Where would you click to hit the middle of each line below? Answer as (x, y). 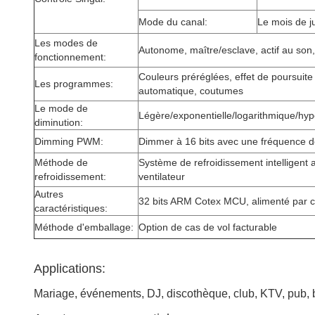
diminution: (59, 122)
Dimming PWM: (69, 141)
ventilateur (162, 176)
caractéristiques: (71, 208)
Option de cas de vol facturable (208, 227)
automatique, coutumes (191, 91)
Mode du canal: (173, 22)
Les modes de (66, 43)
